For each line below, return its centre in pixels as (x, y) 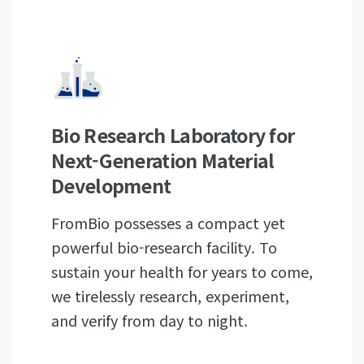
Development (111, 185)
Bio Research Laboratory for (173, 135)
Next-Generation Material (163, 160)
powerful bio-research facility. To (164, 247)
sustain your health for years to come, (182, 271)
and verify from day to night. (149, 320)
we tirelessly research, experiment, (170, 296)
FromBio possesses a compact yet (168, 223)
